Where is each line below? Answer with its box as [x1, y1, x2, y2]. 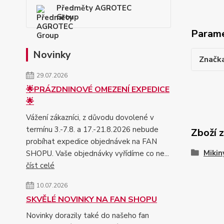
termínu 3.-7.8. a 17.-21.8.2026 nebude [26, 124, 158, 134]
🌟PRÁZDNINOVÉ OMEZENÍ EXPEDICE [26, 83, 169, 95]
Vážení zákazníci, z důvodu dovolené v [26, 112, 154, 122]
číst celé [26, 160, 54, 170]
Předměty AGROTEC [56, 2, 131, 13]
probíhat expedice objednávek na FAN [26, 136, 157, 146]
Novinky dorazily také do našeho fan [26, 210, 149, 220]
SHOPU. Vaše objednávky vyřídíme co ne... [26, 148, 169, 158]
